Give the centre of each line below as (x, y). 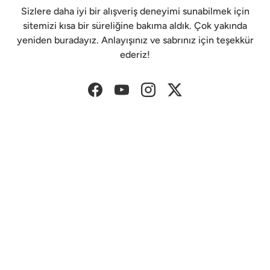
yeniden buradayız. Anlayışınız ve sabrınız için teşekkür (135, 40)
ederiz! (135, 55)
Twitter (190, 96)
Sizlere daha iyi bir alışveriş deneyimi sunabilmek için (135, 11)
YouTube (140, 96)
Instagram (169, 96)
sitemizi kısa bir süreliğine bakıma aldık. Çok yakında (135, 26)
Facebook (115, 96)
